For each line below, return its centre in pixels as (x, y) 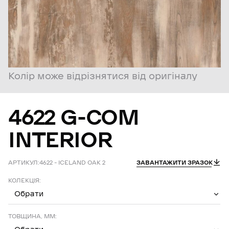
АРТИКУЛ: (24, 163)
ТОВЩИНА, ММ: (32, 216)
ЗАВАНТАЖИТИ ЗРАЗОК (174, 163)
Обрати (29, 194)
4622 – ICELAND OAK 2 (72, 163)
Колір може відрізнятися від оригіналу (103, 76)
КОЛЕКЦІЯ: (25, 180)
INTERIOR (60, 140)
